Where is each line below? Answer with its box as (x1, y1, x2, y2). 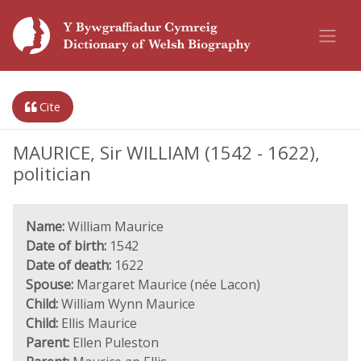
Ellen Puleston (69, 334, 159, 351)
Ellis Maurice (58, 314, 137, 332)
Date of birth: (26, 237, 106, 255)
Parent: (26, 334, 69, 351)
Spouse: (26, 276, 73, 293)
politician (13, 161, 91, 186)
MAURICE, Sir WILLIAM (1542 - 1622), (13, 140, 320, 165)
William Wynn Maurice (58, 295, 195, 313)
